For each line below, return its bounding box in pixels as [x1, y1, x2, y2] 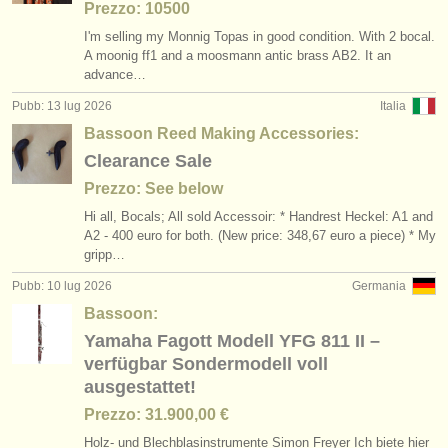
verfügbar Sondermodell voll [84, 354, 328, 374]
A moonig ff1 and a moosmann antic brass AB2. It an [84, 48, 391, 63]
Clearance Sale [84, 151, 212, 171]
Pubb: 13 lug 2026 [12, 99, 112, 113]
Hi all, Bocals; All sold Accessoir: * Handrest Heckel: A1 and [84, 209, 433, 224]
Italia [380, 99, 406, 113]
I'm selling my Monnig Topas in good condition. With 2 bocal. [84, 29, 435, 44]
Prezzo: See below [84, 180, 223, 197]
